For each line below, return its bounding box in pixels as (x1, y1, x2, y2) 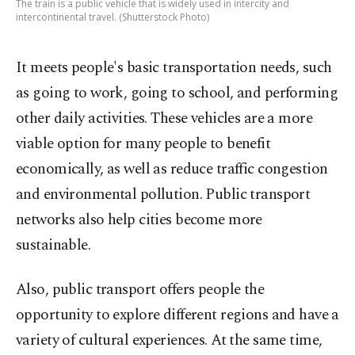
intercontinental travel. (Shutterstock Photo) (16, 10, 209, 24)
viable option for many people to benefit (16, 132, 271, 155)
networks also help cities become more (16, 208, 262, 231)
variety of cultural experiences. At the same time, (16, 328, 323, 352)
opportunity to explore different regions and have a (16, 303, 339, 326)
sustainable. (16, 233, 91, 257)
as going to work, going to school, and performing (16, 81, 338, 105)
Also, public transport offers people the (16, 277, 265, 301)
